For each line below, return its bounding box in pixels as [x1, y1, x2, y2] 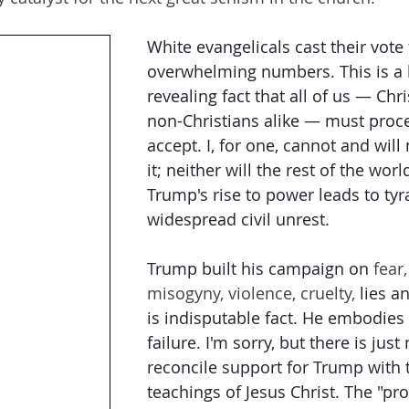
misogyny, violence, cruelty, [147, 282, 360, 304]
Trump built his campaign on [147, 257, 369, 279]
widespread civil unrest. [147, 208, 330, 230]
